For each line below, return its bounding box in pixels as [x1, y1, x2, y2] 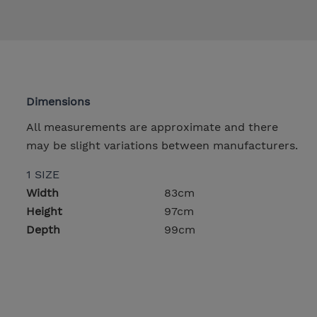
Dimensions [25, 94, 90, 108]
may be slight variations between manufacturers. [25, 138, 298, 152]
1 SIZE [25, 167, 59, 181]
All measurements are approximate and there [25, 120, 278, 134]
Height [25, 204, 62, 218]
